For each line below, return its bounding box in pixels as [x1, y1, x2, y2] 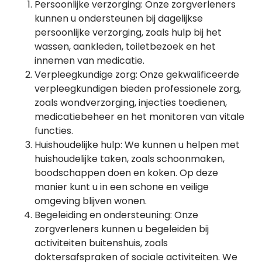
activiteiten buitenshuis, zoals [35, 236, 168, 250]
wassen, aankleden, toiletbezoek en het [35, 40, 216, 53]
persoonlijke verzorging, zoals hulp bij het [35, 26, 222, 39]
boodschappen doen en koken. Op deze [35, 166, 218, 180]
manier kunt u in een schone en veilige [35, 180, 209, 194]
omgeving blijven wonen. [35, 194, 147, 208]
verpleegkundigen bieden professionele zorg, [35, 82, 241, 95]
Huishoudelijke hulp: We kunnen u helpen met [35, 138, 240, 151]
